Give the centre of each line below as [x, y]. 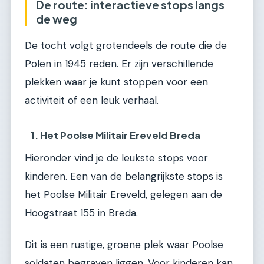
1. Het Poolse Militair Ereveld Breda [116, 136]
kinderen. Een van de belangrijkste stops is [124, 176]
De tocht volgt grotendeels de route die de [126, 45]
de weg [57, 19]
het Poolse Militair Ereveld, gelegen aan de [123, 195]
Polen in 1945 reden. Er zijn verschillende [119, 63]
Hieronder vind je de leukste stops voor [116, 158]
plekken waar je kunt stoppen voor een [116, 82]
